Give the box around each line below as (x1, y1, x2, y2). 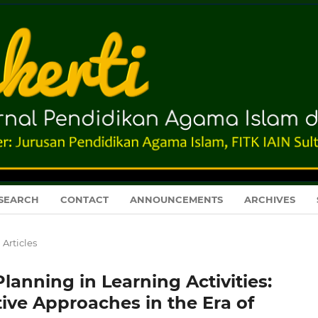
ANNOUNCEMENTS (130, 193, 223, 205)
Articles (2, 236, 37, 248)
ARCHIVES (244, 193, 295, 205)
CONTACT (60, 193, 109, 205)
